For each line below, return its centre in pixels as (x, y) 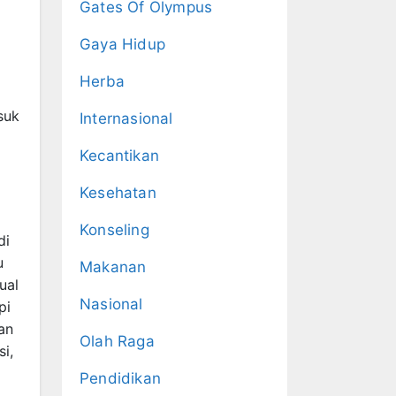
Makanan (113, 267)
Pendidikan (120, 378)
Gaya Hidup (122, 44)
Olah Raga (117, 341)
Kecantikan (119, 156)
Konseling (114, 230)
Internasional (126, 118)
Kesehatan (118, 193)
